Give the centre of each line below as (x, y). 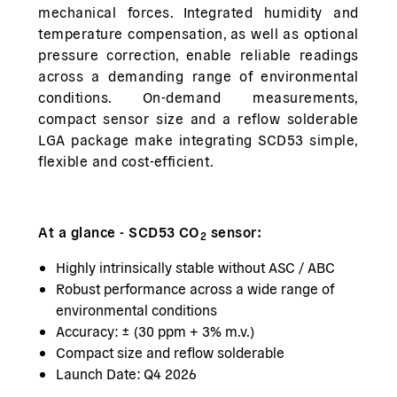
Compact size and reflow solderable (171, 352)
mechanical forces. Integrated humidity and (198, 12)
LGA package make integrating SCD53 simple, (198, 140)
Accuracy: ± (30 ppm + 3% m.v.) (156, 331)
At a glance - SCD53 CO (119, 232)
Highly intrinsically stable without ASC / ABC (196, 267)
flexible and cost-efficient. (128, 161)
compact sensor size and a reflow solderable (198, 118)
